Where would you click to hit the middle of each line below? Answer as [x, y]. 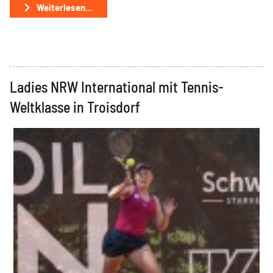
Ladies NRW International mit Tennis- [117, 87]
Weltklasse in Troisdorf [75, 107]
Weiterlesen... [63, 7]
